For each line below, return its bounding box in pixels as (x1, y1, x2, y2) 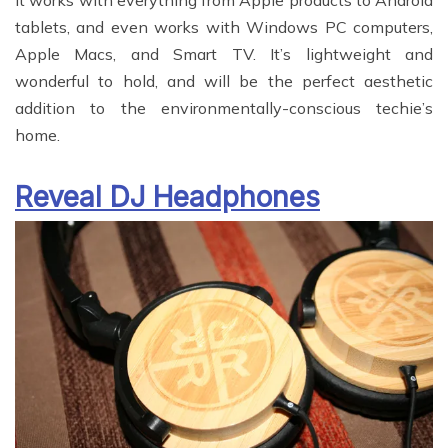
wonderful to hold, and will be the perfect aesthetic (15, 71, 433, 92)
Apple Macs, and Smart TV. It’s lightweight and (15, 44, 433, 65)
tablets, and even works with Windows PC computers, (15, 17, 433, 38)
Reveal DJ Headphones (15, 180, 320, 215)
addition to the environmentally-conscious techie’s (15, 98, 433, 119)
